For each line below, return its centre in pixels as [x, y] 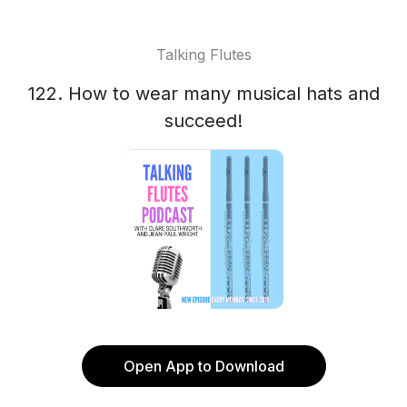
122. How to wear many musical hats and [203, 94]
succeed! [203, 121]
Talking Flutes [203, 55]
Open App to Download [203, 366]
